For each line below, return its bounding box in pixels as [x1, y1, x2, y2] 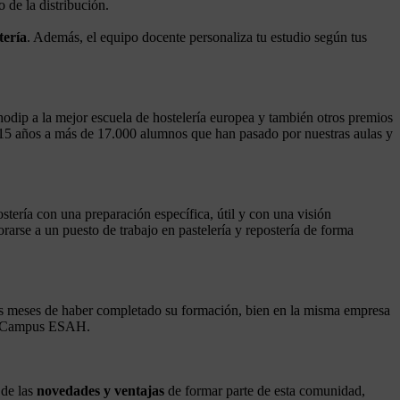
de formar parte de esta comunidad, [164, 382, 365, 398]
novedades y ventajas [37, 382, 164, 398]
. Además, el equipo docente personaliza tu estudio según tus [27, 29, 367, 45]
